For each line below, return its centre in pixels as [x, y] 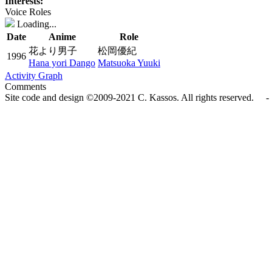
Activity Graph [34, 76]
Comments [25, 87]
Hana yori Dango [62, 63]
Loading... [36, 24]
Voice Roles [28, 12]
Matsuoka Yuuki [129, 63]
